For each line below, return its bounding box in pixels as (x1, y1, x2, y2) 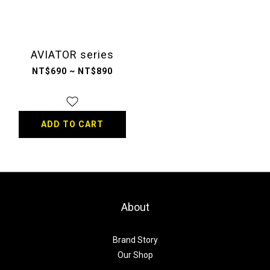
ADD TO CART (40, 119, 104, 129)
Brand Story (112, 234, 158, 245)
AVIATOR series (30, 48, 114, 61)
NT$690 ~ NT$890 (31, 66, 113, 76)
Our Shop (117, 250, 153, 260)
